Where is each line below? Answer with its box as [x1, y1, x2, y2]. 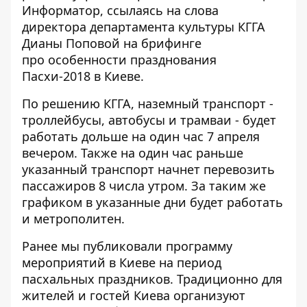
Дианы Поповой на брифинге [22, 35, 201, 51]
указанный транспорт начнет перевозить [22, 161, 275, 177]
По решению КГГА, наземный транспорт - [22, 95, 273, 112]
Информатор [22, 2, 100, 19]
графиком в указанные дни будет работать [22, 194, 283, 210]
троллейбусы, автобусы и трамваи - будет [22, 112, 276, 128]
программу [166, 238, 232, 254]
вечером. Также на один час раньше [22, 145, 243, 161]
